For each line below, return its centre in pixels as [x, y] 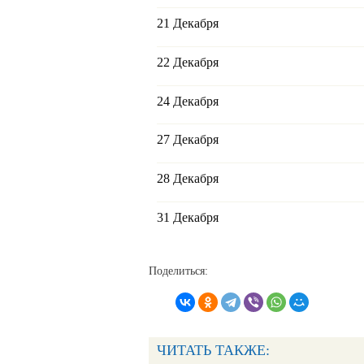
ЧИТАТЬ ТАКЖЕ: [213, 350]
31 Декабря [188, 218]
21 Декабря [188, 24]
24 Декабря [188, 101]
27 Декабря [188, 140]
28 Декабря [188, 179]
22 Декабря [188, 62]
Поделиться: [178, 271]
